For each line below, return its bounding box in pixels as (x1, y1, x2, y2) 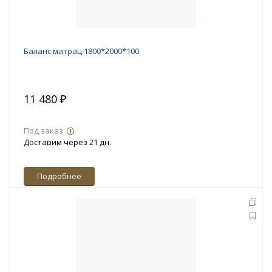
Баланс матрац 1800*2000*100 (24, 46, 139, 57)
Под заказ (24, 125, 63, 137)
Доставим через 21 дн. (24, 137, 111, 148)
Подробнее (37, 171, 81, 182)
